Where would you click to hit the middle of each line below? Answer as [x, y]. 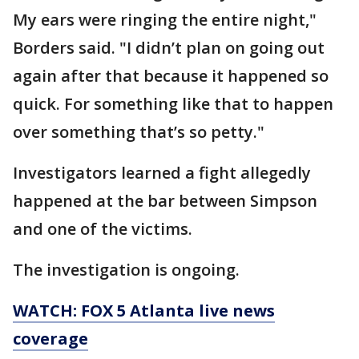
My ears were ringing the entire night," [165, 19]
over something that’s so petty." [139, 131]
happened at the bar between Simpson [165, 200]
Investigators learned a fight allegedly [162, 172]
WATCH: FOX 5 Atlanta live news [144, 310]
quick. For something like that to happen [173, 103]
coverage [50, 338]
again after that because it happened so [171, 75]
